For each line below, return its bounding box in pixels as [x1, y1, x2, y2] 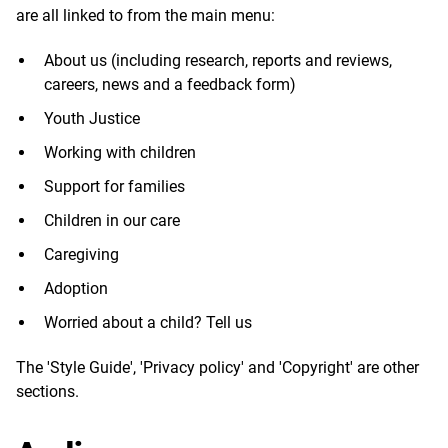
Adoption [44, 279, 108, 298]
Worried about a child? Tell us [44, 313, 252, 332]
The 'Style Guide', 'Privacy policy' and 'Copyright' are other [16, 358, 419, 377]
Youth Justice [44, 109, 140, 128]
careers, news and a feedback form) [44, 75, 296, 94]
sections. [16, 382, 79, 401]
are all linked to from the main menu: [16, 6, 275, 25]
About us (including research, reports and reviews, [44, 51, 392, 70]
